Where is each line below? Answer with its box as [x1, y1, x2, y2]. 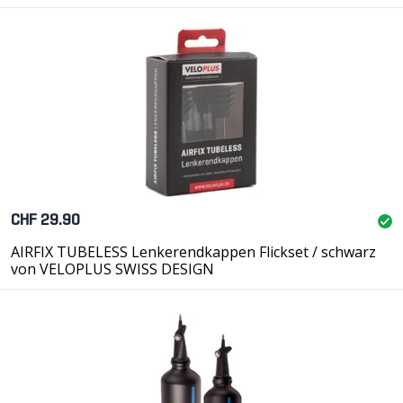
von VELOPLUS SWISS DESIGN [11, 259, 214, 279]
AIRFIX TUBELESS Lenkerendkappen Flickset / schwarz [11, 242, 376, 262]
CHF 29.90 [11, 212, 80, 229]
